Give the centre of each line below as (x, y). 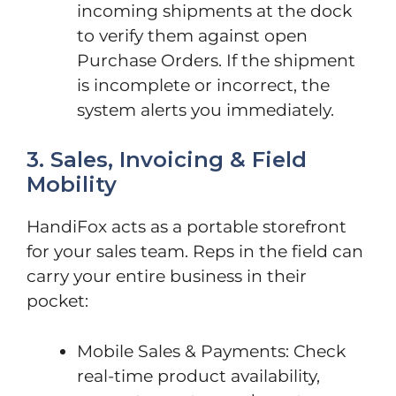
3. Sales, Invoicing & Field (167, 160)
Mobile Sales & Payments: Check (211, 351)
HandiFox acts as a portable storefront (187, 227)
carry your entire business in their (167, 276)
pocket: (57, 301)
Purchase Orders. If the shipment (216, 60)
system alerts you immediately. (206, 110)
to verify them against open (192, 35)
